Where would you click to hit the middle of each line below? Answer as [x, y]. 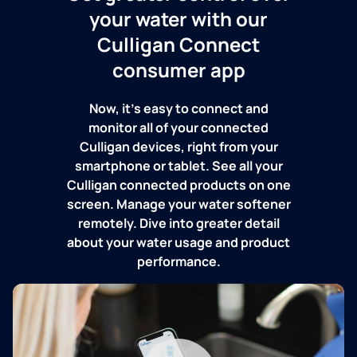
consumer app [178, 69]
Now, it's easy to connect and [178, 108]
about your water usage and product [178, 242]
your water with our [178, 18]
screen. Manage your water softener [178, 204]
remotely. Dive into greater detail [178, 223]
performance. [178, 261]
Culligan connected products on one [178, 184]
